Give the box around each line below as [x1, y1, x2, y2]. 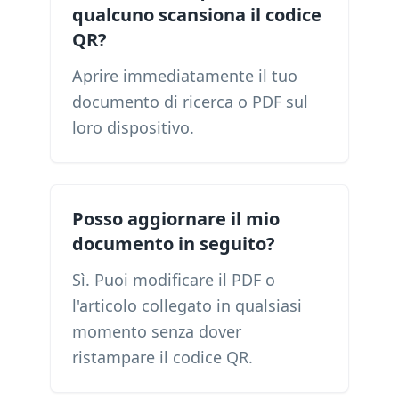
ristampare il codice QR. [72, 346, 253, 368]
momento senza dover [72, 321, 241, 342]
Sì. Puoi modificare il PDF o [72, 269, 275, 290]
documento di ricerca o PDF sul [72, 91, 308, 112]
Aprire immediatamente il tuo [72, 65, 297, 86]
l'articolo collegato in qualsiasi [72, 295, 302, 316]
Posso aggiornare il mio [72, 207, 280, 231]
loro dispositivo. [72, 117, 194, 138]
